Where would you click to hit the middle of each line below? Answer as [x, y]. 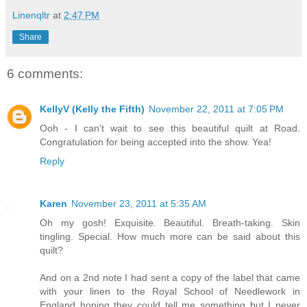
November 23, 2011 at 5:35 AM [139, 204]
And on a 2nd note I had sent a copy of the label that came [170, 278]
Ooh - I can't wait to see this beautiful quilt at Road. [170, 128]
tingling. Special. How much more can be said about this [170, 237]
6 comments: [45, 73]
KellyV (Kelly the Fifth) [92, 109]
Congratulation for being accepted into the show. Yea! [156, 142]
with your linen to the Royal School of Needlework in [170, 292]
